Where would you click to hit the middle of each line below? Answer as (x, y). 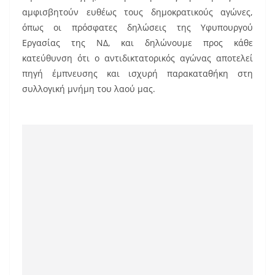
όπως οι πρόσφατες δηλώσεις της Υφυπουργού (137, 28)
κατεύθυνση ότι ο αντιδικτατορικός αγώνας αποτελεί (137, 58)
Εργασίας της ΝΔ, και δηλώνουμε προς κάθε (137, 43)
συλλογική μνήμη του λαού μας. (89, 89)
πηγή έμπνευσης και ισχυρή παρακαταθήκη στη (137, 74)
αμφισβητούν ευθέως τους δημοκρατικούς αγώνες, (137, 12)
